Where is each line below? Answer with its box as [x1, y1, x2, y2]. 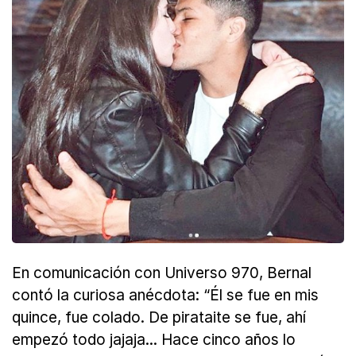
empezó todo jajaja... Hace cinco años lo [12, 331, 296, 350]
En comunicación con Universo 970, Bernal [12, 264, 311, 283]
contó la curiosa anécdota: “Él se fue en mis [12, 286, 319, 305]
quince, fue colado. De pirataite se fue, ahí [12, 308, 306, 327]
